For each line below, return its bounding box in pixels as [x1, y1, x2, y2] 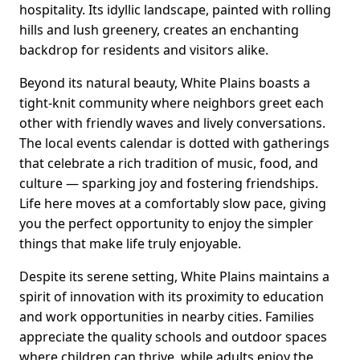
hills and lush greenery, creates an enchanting [19, 21, 299, 39]
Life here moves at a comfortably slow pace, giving [19, 194, 326, 213]
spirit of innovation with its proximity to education [19, 288, 324, 306]
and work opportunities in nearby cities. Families [19, 308, 314, 326]
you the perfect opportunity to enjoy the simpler [19, 215, 313, 233]
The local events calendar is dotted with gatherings [19, 134, 329, 153]
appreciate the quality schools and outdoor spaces [19, 328, 327, 346]
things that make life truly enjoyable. [19, 235, 241, 253]
